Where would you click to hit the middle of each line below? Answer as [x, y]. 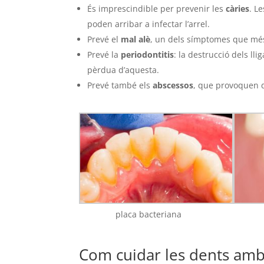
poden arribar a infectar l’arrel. [149, 24]
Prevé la [104, 55]
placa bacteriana [148, 214]
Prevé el [104, 39]
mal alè [136, 39]
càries [238, 9]
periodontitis [148, 55]
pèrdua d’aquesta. [123, 70]
